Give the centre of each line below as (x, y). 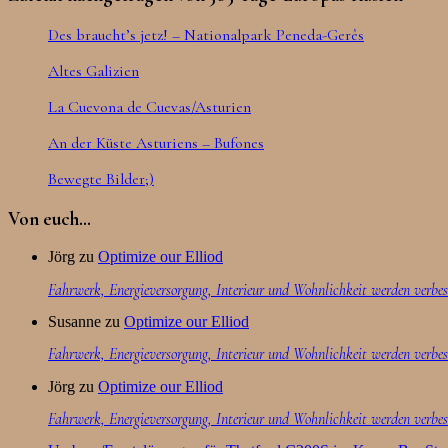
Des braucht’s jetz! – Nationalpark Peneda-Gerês (206, 35)
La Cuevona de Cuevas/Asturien (149, 107)
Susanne (74, 321)
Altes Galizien (93, 71)
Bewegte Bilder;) (101, 179)
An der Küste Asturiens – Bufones (156, 143)
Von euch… (49, 218)
